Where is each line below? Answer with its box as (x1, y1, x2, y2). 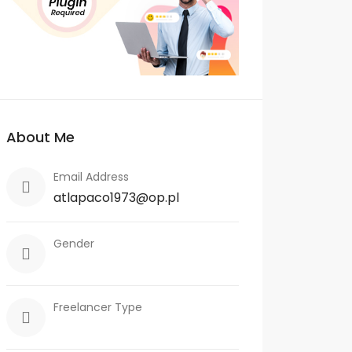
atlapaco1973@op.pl (53, 188, 179, 207)
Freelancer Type (53, 299, 142, 315)
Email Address (53, 168, 129, 185)
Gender (53, 235, 94, 251)
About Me (6, 126, 75, 147)
